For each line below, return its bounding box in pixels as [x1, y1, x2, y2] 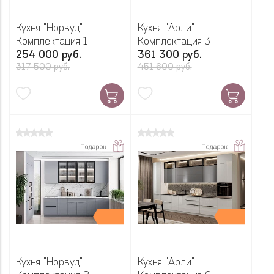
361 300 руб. [137, 50, 202, 61]
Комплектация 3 [137, 37, 210, 48]
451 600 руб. [137, 63, 192, 73]
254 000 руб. [16, 50, 81, 61]
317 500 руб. [16, 63, 70, 73]
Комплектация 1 [16, 37, 88, 48]
